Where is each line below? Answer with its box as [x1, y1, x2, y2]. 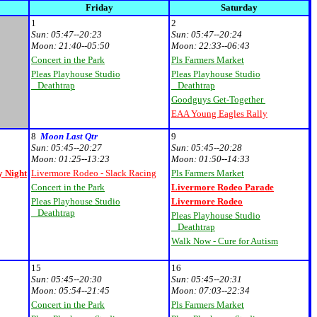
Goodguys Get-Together [171, 94, 265, 105]
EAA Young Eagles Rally [171, 108, 267, 119]
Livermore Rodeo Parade [171, 182, 274, 192]
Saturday [221, 2, 258, 13]
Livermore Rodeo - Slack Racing [31, 168, 156, 178]
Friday [85, 2, 113, 13]
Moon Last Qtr [40, 131, 98, 142]
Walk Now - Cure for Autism [171, 236, 278, 246]
